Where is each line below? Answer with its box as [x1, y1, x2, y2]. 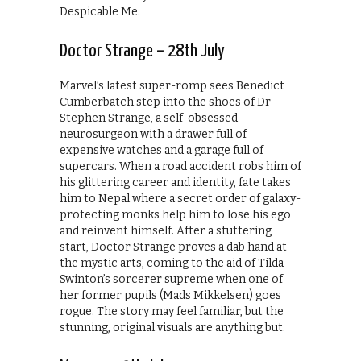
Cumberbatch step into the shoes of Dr [60, 95, 271, 110]
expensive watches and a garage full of [60, 143, 263, 158]
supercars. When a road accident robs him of [60, 160, 301, 174]
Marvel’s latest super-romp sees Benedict [60, 79, 284, 93]
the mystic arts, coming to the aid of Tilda [60, 256, 284, 271]
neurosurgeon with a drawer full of [60, 127, 247, 142]
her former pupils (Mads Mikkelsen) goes [60, 288, 281, 303]
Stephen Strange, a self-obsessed [60, 111, 238, 126]
